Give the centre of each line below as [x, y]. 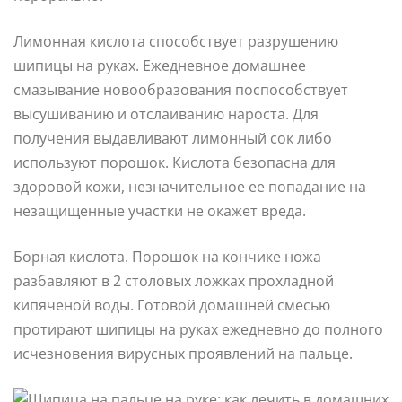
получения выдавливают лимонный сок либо [173, 138]
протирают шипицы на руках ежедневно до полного [198, 329]
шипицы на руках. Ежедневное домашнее [160, 65]
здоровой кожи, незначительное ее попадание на [190, 186]
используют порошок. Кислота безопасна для [175, 162]
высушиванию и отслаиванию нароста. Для [166, 114]
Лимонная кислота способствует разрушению [176, 41]
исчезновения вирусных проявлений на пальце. [183, 353]
